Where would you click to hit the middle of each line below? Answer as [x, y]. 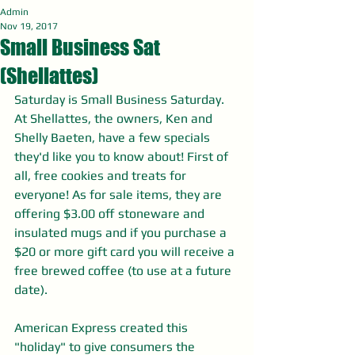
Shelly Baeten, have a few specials [114, 138]
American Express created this [103, 328]
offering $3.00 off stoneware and [111, 214]
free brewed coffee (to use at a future [124, 271]
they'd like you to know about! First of [123, 157]
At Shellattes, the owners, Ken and [115, 119]
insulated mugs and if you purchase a [122, 233]
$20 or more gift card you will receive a [126, 252]
